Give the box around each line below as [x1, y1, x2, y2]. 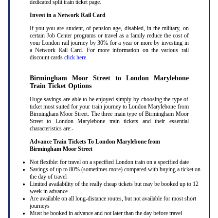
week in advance [29, 188, 68, 195]
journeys [29, 202, 50, 210]
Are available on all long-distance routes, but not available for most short [29, 195, 196, 202]
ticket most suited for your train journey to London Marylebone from [29, 103, 189, 110]
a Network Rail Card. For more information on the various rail [29, 47, 189, 54]
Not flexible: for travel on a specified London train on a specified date [29, 159, 189, 166]
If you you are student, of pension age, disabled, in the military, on [29, 25, 189, 32]
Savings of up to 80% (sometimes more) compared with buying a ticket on [29, 166, 200, 173]
